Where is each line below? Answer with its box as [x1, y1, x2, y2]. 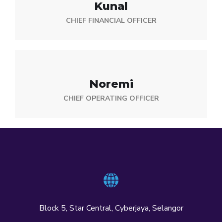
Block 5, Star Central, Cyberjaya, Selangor [39, 202, 183, 214]
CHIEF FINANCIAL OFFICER [65, 15, 157, 25]
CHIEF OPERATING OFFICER [63, 93, 159, 103]
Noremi [89, 77, 133, 91]
